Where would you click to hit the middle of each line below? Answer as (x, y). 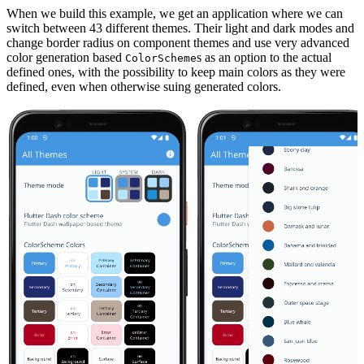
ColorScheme (161, 58)
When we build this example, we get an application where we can (175, 13)
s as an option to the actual (264, 57)
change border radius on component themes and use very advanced (178, 42)
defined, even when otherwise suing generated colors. (144, 86)
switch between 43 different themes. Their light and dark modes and (180, 28)
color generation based (66, 57)
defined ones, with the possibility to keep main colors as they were (176, 71)
